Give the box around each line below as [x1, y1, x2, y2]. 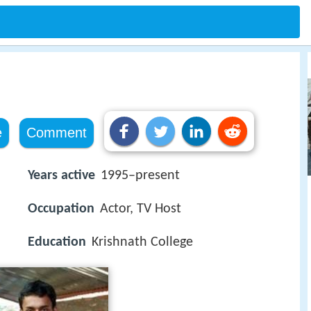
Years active [28, 169, 95, 183]
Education [28, 235, 86, 250]
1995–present [101, 169, 180, 183]
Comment [26, 125, 87, 140]
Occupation [28, 202, 94, 217]
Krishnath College [92, 235, 193, 250]
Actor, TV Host [100, 202, 181, 217]
